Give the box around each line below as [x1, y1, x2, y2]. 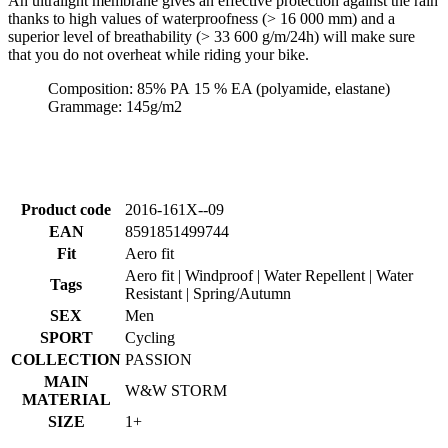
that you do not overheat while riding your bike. [8, 46, 313, 64]
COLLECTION [11, 351, 121, 369]
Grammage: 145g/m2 [48, 98, 182, 116]
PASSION [125, 351, 192, 369]
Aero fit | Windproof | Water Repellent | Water [125, 267, 413, 285]
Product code [21, 201, 111, 219]
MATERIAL [21, 391, 111, 409]
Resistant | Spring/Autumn [125, 285, 291, 303]
